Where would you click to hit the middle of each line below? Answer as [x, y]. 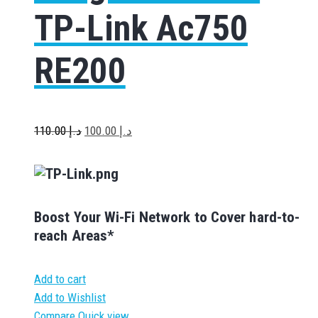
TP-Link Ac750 [141, 28]
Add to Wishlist [70, 298]
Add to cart [60, 279]
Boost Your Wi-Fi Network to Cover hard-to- [167, 218]
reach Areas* [75, 236]
